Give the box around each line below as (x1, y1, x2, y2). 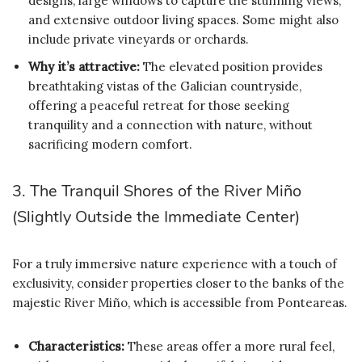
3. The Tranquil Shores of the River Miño (12, 179, 301, 202)
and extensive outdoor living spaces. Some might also (28, 11, 339, 27)
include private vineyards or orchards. (28, 31, 249, 47)
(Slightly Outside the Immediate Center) (12, 205, 300, 228)
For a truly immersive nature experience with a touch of (12, 255, 337, 271)
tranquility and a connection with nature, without (28, 116, 313, 133)
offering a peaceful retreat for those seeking (28, 97, 289, 113)
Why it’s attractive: (28, 58, 140, 74)
